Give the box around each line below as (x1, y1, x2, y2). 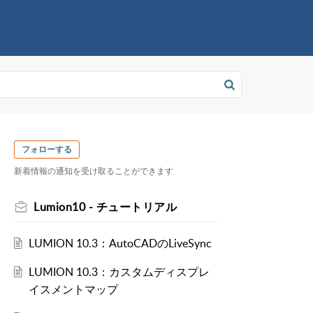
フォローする (22, 143, 72, 155)
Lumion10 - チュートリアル (34, 199, 177, 215)
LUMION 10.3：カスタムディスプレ (28, 264, 210, 280)
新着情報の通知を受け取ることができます (14, 165, 173, 177)
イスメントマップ (28, 282, 118, 298)
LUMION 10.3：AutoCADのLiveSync (28, 235, 212, 252)
